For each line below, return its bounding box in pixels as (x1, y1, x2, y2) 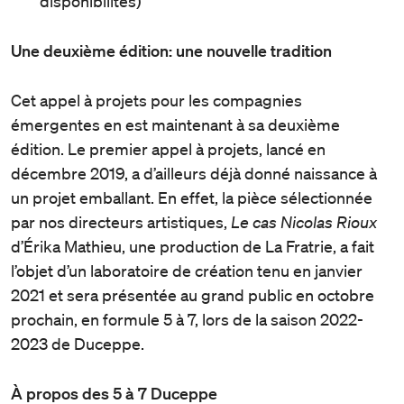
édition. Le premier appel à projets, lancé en (11, 138, 326, 159)
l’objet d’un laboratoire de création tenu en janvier (11, 260, 363, 280)
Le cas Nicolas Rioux (231, 211, 377, 232)
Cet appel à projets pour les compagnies (11, 89, 302, 110)
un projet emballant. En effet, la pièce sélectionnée (11, 187, 372, 207)
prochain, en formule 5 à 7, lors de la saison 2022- (11, 308, 363, 329)
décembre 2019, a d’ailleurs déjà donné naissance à (11, 162, 377, 183)
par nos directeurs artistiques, (11, 211, 231, 232)
